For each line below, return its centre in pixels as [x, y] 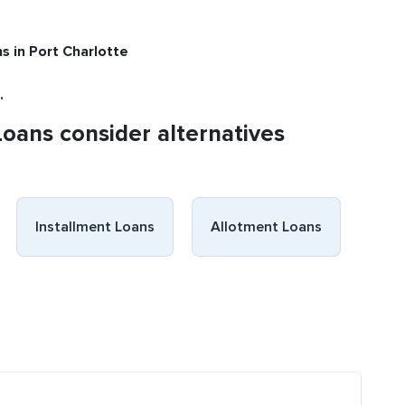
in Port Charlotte [71, 52]
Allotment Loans [266, 227]
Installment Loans [95, 227]
